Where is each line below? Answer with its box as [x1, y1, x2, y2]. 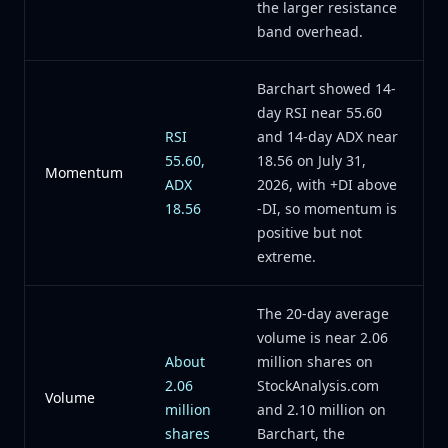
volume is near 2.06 [257, 328, 388, 347]
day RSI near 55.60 [257, 103, 382, 122]
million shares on [257, 352, 373, 371]
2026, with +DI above [257, 175, 397, 194]
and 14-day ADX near [257, 127, 398, 146]
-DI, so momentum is [257, 199, 397, 218]
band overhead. [257, 22, 363, 41]
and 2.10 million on [257, 400, 386, 419]
